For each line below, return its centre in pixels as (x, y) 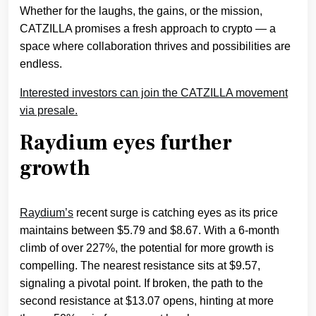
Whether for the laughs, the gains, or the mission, (141, 11)
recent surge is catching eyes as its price (176, 212)
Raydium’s (47, 212)
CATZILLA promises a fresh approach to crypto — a (148, 28)
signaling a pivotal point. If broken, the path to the (141, 283)
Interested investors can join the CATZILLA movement (154, 92)
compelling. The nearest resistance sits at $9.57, (140, 265)
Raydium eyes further (126, 142)
